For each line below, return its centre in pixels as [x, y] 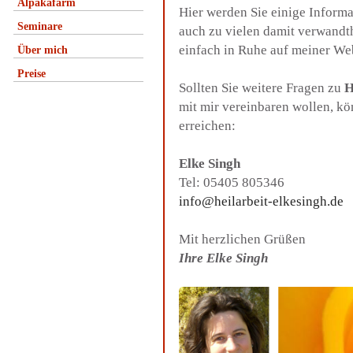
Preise [32, 74]
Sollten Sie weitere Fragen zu [262, 88]
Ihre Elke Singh [223, 258]
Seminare [40, 26]
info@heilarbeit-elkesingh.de [261, 201]
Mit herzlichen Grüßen [242, 239]
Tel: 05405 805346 [232, 182]
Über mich [43, 50]
